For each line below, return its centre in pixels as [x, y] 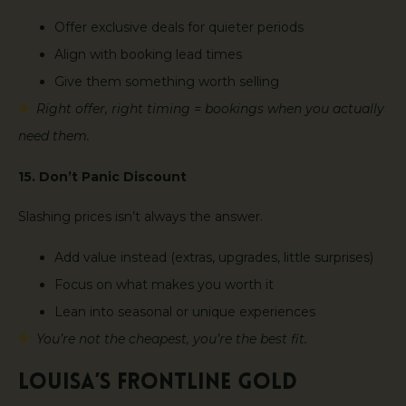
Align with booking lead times [150, 55]
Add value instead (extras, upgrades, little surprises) [216, 257]
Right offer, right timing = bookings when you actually [210, 109]
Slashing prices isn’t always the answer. [142, 217]
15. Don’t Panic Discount [102, 176]
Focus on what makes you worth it [166, 284]
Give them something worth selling [169, 82]
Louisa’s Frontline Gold [158, 383]
